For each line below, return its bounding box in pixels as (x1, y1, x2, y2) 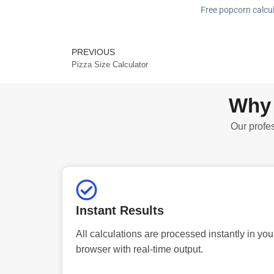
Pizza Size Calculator (72, 59, 148, 69)
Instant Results (76, 203, 164, 217)
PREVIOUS (72, 46, 115, 57)
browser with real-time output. (76, 243, 203, 254)
